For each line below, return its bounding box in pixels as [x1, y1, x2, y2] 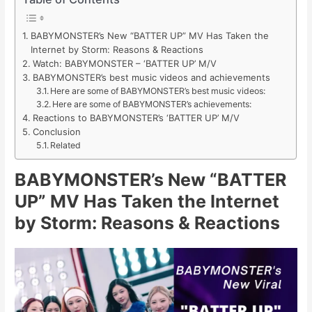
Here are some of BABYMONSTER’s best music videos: [50, 86, 265, 97]
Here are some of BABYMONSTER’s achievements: [52, 99, 251, 110]
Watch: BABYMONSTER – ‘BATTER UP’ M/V [32, 58, 217, 70]
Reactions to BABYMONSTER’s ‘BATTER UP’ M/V [32, 112, 240, 124]
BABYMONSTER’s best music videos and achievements [32, 72, 270, 84]
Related [50, 140, 81, 151]
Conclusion [32, 126, 81, 138]
